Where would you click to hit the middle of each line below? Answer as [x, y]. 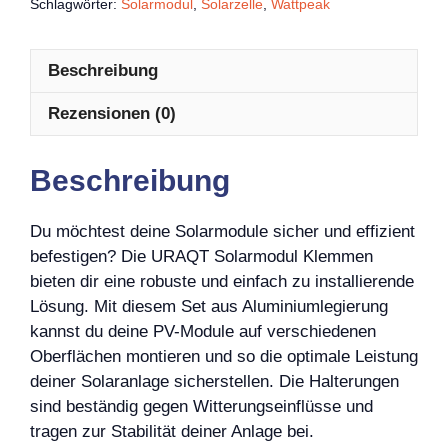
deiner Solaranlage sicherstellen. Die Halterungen [214, 381]
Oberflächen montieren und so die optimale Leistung [224, 356]
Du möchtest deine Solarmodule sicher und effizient [222, 231]
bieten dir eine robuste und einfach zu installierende [222, 281]
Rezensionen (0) [112, 113]
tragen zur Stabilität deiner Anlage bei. [172, 431]
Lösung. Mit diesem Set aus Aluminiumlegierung [209, 306]
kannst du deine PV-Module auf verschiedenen [203, 331]
